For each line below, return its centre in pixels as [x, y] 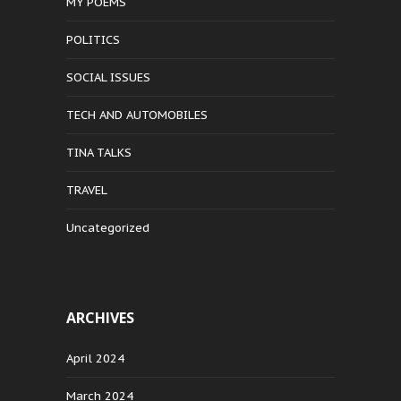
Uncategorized [108, 228]
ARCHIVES [100, 318]
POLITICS [93, 40]
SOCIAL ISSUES [108, 78]
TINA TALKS [99, 153]
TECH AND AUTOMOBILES [137, 115]
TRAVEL [87, 191]
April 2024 [95, 359]
